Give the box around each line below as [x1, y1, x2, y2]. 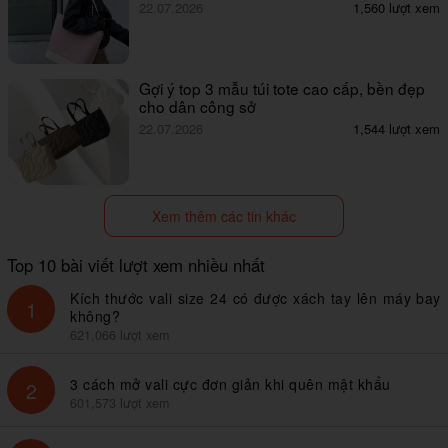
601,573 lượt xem [70, 394, 169, 413]
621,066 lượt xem [70, 326, 169, 345]
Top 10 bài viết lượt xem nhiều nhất [7, 253, 265, 278]
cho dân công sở [139, 95, 257, 118]
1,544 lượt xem [353, 119, 440, 139]
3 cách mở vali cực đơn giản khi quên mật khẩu [70, 374, 391, 395]
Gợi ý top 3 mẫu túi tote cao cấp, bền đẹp [139, 77, 426, 100]
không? [70, 306, 120, 327]
